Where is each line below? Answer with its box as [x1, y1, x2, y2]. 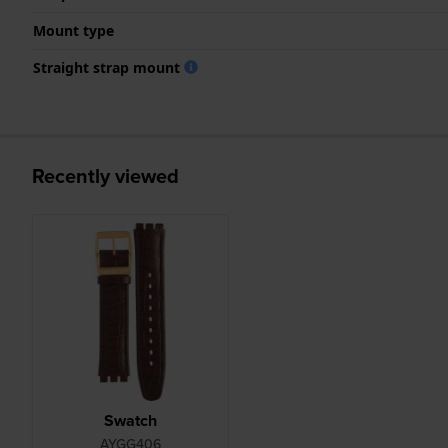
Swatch [103, 409, 157, 433]
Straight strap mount [33, 57, 184, 77]
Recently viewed [32, 160, 179, 191]
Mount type [33, 20, 114, 40]
